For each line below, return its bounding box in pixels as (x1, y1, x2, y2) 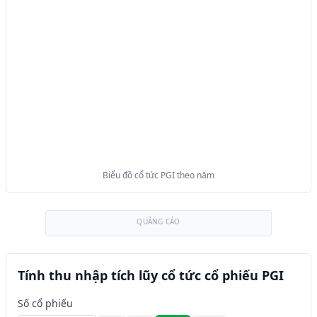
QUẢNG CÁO (137, 217, 180, 226)
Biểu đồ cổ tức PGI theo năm (103, 169, 214, 181)
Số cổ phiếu (18, 296, 73, 310)
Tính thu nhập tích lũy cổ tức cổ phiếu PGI (18, 267, 284, 284)
